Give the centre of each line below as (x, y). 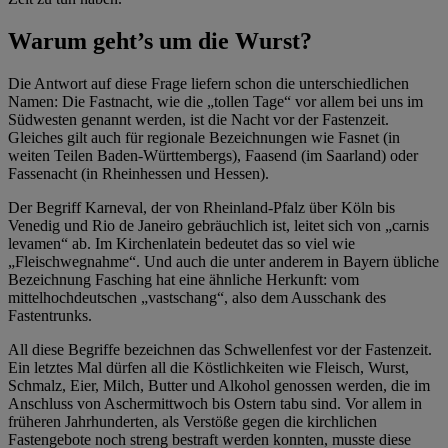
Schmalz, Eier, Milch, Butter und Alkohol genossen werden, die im (219, 386)
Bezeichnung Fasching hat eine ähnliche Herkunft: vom (183, 280)
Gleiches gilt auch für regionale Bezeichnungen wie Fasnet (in (204, 138)
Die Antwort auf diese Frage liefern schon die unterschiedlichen (208, 84)
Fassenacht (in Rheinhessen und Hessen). (138, 174)
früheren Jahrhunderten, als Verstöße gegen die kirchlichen (192, 422)
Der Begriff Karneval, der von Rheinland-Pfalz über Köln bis (201, 208)
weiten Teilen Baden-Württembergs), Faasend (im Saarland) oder (213, 156)
